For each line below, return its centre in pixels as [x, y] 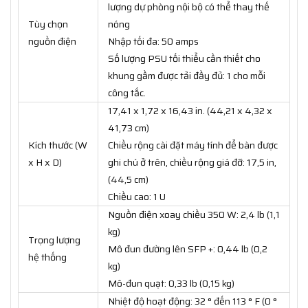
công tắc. [127, 93]
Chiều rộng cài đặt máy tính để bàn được [193, 145]
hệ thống [47, 257]
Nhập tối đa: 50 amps [153, 42]
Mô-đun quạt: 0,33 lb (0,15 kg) [171, 284]
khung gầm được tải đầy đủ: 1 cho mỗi [187, 76]
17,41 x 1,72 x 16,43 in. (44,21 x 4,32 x [190, 111]
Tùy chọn [48, 24]
